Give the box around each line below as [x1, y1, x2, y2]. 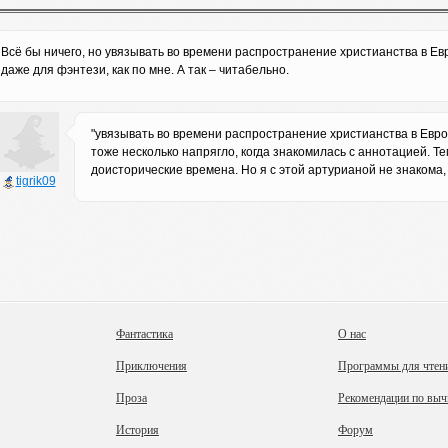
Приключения [116, 357, 187, 373]
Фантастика [116, 325, 173, 341]
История [116, 421, 159, 437]
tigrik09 [15, 174, 56, 188]
